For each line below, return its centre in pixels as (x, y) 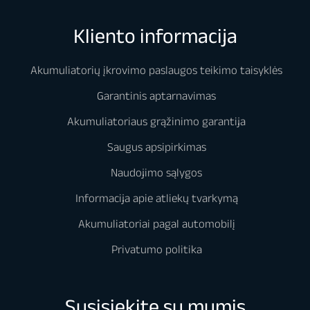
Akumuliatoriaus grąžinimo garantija (156, 121)
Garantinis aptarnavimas (156, 95)
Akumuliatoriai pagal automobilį (156, 223)
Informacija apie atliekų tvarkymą (156, 198)
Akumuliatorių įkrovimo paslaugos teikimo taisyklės (156, 70)
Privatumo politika (156, 249)
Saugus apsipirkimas (156, 146)
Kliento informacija (155, 36)
